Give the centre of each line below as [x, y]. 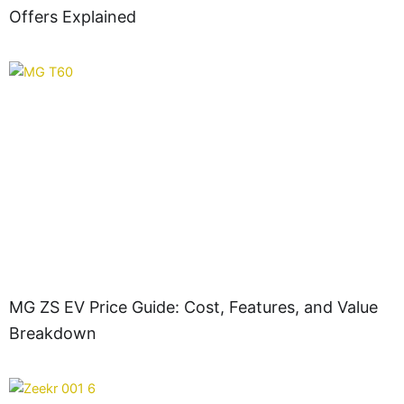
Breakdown [53, 333]
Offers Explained [73, 17]
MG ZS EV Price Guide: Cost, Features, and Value [193, 307]
